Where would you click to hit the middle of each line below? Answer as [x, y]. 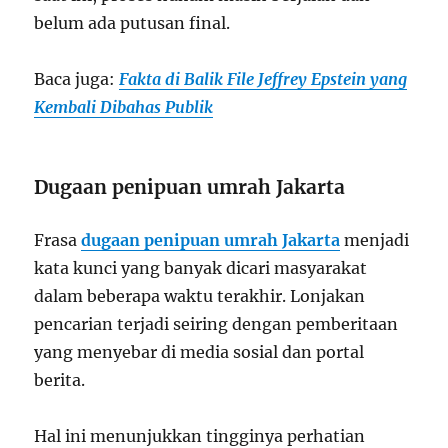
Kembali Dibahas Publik [124, 107]
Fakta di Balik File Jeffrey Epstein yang [263, 79]
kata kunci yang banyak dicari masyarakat [201, 268]
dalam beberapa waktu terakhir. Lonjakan [200, 296]
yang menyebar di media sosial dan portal [199, 352]
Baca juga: [77, 79]
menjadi [375, 240]
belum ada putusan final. [132, 23]
